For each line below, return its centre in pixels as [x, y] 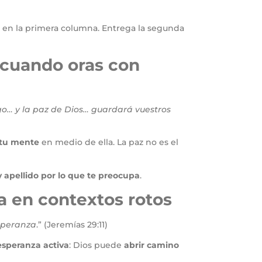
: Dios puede [96, 245]
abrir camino [151, 245]
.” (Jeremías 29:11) [72, 224]
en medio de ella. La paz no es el [109, 142]
